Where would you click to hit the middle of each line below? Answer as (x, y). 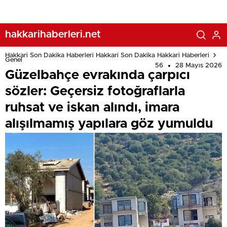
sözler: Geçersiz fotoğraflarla (95, 91)
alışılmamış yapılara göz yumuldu (109, 124)
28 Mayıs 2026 (199, 66)
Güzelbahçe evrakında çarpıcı (98, 75)
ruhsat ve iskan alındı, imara (92, 107)
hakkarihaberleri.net (53, 34)
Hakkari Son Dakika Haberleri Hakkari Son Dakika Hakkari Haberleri (107, 55)
